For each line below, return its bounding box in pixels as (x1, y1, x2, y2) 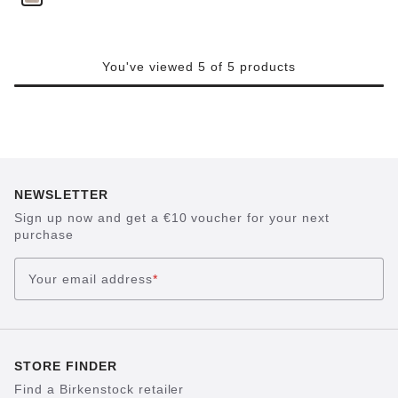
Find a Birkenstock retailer (14, 382, 185, 396)
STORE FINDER (14, 359, 117, 373)
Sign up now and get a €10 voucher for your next (14, 211, 330, 225)
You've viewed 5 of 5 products (102, 60, 296, 74)
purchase (14, 227, 74, 242)
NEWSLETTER (14, 187, 108, 202)
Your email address (28, 271, 153, 286)
